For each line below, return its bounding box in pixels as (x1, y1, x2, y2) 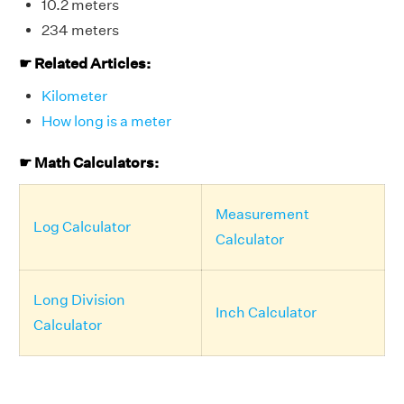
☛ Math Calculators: (19, 154, 159, 172)
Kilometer (41, 87, 107, 106)
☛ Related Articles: (19, 54, 151, 72)
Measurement (216, 205, 309, 223)
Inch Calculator (216, 303, 317, 321)
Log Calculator (33, 217, 131, 235)
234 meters (41, 21, 119, 39)
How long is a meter (41, 113, 171, 131)
